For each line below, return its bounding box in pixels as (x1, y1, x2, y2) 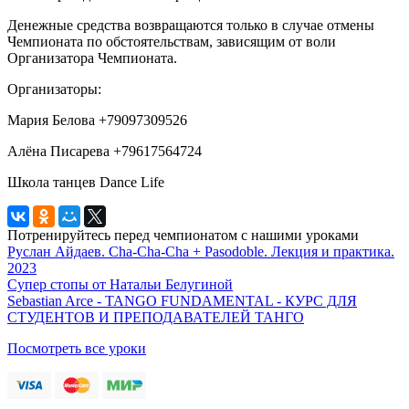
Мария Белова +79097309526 (7, 112, 187, 129)
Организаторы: (7, 81, 101, 98)
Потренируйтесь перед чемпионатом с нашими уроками (7, 227, 359, 244)
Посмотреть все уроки (7, 341, 146, 357)
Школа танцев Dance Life (7, 174, 164, 191)
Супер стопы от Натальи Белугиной (7, 277, 233, 293)
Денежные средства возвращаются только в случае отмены (7, 17, 374, 34)
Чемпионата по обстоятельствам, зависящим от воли (7, 34, 336, 50)
